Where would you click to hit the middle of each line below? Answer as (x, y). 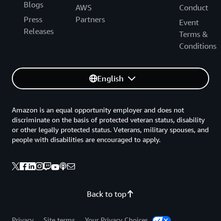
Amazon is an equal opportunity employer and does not (98, 110)
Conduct (194, 8)
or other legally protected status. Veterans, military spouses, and (110, 130)
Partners (90, 19)
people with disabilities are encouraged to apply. (86, 140)
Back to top (107, 194)
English (110, 79)
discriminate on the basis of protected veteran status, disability (108, 120)
